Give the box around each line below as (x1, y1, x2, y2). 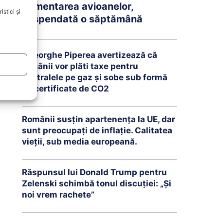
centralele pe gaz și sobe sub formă (21, 72, 167, 82)
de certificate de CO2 (21, 83, 109, 93)
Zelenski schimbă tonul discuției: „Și (21, 178, 171, 188)
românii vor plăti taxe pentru (21, 61, 138, 71)
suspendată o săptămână (21, 13, 143, 25)
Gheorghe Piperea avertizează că (21, 50, 157, 60)
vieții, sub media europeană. (21, 136, 137, 146)
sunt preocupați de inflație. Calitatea (21, 125, 172, 135)
